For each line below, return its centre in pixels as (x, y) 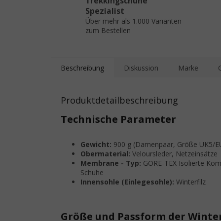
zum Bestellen (108, 31)
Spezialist (105, 11)
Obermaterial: (105, 154)
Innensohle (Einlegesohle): (127, 182)
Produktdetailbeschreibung (119, 100)
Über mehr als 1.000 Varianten (133, 21)
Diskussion (141, 68)
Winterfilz (190, 182)
